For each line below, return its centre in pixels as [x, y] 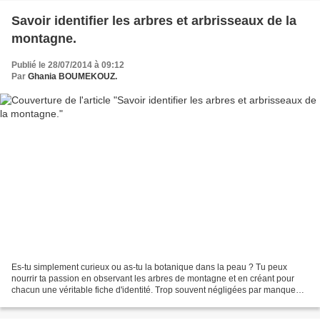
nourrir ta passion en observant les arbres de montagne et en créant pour [153, 279]
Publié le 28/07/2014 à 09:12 [68, 65]
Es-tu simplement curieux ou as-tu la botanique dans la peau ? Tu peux [149, 267]
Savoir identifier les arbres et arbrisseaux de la [154, 20]
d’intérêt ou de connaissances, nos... [82, 302]
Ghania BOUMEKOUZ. [72, 76]
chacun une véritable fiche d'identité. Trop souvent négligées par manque [154, 290]
